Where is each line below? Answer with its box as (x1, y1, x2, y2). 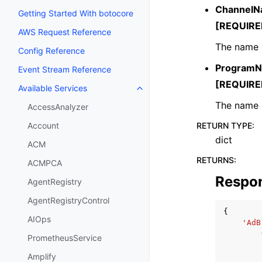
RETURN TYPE (196, 120, 252, 130)
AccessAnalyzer (27, 102, 88, 112)
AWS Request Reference (18, 27, 111, 37)
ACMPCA (27, 158, 62, 168)
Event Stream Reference (18, 64, 111, 75)
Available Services (18, 83, 87, 94)
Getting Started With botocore (18, 8, 133, 19)
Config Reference (18, 46, 85, 56)
